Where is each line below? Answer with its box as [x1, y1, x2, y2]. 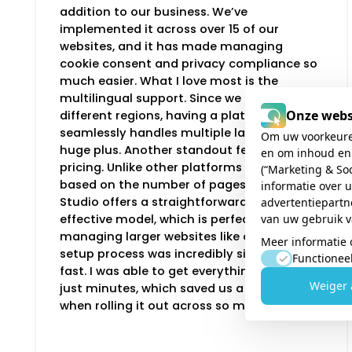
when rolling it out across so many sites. [60, 297, 302, 313]
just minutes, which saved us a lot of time [60, 280, 310, 296]
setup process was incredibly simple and [60, 245, 303, 262]
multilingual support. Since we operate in [60, 90, 306, 106]
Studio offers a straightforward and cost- [60, 193, 310, 210]
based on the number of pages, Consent [60, 176, 303, 192]
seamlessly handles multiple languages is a [60, 124, 321, 141]
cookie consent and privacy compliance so [60, 55, 317, 71]
